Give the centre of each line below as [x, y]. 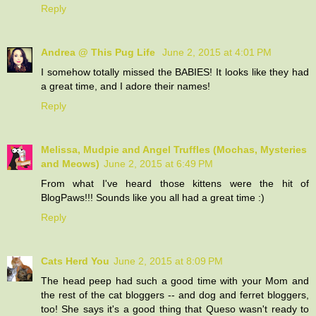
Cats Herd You [75, 261]
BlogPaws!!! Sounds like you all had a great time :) [153, 197]
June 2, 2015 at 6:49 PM [158, 163]
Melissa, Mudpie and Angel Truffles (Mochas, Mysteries [174, 149]
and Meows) [70, 163]
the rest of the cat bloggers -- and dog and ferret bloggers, [175, 294]
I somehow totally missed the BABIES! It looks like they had [175, 72]
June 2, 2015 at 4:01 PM [217, 52]
